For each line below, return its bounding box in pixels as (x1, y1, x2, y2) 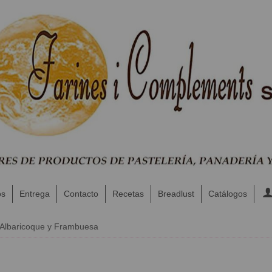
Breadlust (157, 188, 194, 199)
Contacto (63, 188, 98, 199)
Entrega (19, 188, 50, 199)
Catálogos (208, 188, 247, 199)
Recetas (112, 188, 144, 199)
